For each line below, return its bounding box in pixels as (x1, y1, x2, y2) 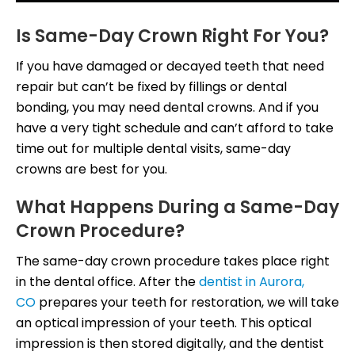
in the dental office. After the (16, 272, 199, 291)
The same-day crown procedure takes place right (16, 251, 330, 270)
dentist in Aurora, (199, 272, 304, 291)
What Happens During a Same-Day (16, 194, 339, 219)
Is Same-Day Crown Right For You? (16, 23, 329, 48)
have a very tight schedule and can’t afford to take (16, 118, 334, 137)
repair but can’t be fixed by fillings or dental (16, 77, 287, 96)
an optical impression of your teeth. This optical (16, 313, 311, 332)
